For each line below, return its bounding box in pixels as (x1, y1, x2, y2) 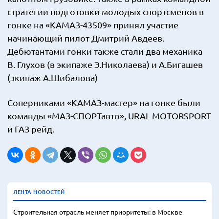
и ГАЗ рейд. (7, 124, 54, 134)
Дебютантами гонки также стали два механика (7, 46, 202, 57)
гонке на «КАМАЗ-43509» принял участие (7, 20, 178, 30)
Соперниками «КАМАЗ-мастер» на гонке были (7, 97, 200, 108)
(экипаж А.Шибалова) (7, 72, 98, 83)
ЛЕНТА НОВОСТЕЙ (13, 188, 65, 197)
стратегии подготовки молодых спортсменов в (7, 6, 204, 17)
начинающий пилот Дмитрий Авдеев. (7, 33, 164, 44)
